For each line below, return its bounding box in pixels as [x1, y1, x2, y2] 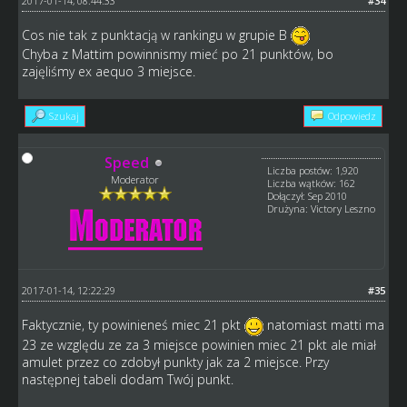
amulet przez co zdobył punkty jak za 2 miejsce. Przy [21, 353, 329, 371]
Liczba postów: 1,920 [267, 164, 360, 178]
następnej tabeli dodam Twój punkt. [21, 371, 233, 388]
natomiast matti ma [263, 316, 384, 334]
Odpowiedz [328, 109, 377, 124]
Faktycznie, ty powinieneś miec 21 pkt [21, 316, 244, 334]
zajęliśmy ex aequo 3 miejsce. [21, 63, 195, 81]
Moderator [111, 173, 160, 187]
